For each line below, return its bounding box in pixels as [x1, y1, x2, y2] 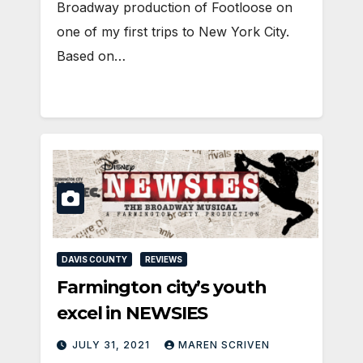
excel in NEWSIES [57, 302, 208, 325]
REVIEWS [145, 254, 182, 265]
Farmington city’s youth [57, 276, 267, 299]
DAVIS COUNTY [62, 254, 127, 265]
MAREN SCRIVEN [178, 339, 270, 352]
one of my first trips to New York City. [57, 23, 289, 41]
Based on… [57, 48, 126, 65]
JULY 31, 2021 [72, 339, 153, 352]
